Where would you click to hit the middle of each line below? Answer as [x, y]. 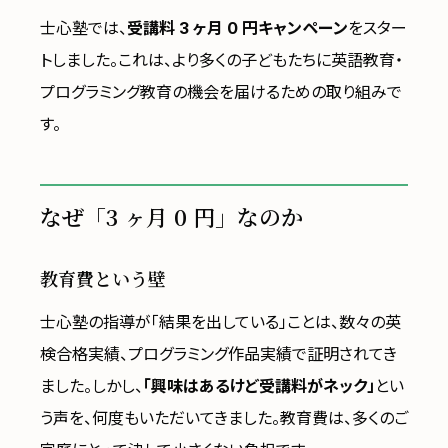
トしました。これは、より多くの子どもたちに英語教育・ [221, 60]
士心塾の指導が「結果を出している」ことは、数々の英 [220, 322]
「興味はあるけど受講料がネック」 [259, 386]
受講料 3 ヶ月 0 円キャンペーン [237, 28]
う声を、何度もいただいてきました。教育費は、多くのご [224, 418]
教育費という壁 [103, 278]
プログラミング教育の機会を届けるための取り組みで [221, 92]
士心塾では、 [83, 28]
